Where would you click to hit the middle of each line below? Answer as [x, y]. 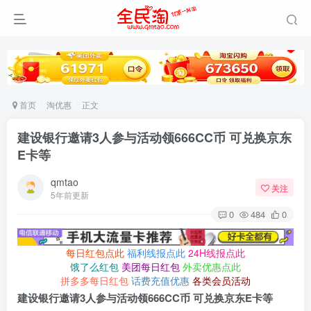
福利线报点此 [156, 253]
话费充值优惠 [160, 281]
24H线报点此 [217, 253]
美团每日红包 [151, 267]
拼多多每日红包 [94, 281]
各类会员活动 [221, 281]
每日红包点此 [95, 253]
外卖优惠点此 [212, 267]
